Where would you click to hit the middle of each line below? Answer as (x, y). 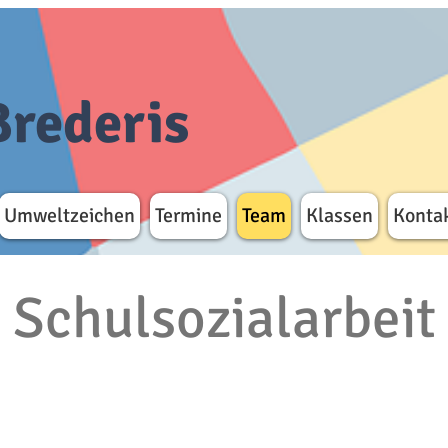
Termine (188, 215)
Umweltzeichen (69, 215)
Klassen (339, 215)
